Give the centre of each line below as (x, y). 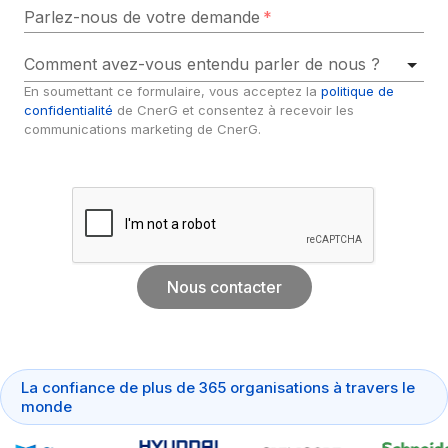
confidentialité (68, 109)
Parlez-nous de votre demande (142, 16)
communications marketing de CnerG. (142, 128)
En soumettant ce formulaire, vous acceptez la (172, 90)
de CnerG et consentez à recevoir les (233, 109)
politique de (357, 90)
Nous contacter (224, 286)
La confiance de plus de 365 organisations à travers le (218, 387)
